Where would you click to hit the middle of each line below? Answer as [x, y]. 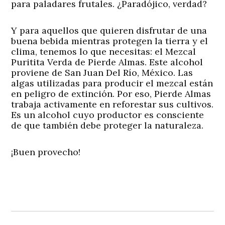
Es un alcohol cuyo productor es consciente [108, 115]
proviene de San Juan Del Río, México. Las [102, 73]
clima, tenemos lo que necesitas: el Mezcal [104, 52]
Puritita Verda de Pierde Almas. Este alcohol [107, 62]
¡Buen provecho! [46, 152]
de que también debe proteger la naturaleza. [107, 126]
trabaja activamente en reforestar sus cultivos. [113, 104]
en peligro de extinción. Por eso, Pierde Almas [111, 94]
